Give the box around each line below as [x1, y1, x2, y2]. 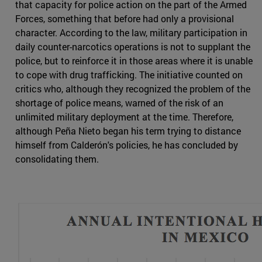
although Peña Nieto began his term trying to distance [15, 125, 241, 137]
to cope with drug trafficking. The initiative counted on [15, 68, 243, 81]
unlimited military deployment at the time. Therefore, [15, 111, 233, 123]
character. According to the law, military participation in [15, 26, 247, 39]
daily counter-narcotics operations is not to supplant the [15, 40, 250, 53]
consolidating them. [15, 153, 99, 166]
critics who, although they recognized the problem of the [15, 82, 250, 95]
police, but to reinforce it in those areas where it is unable [15, 54, 253, 67]
